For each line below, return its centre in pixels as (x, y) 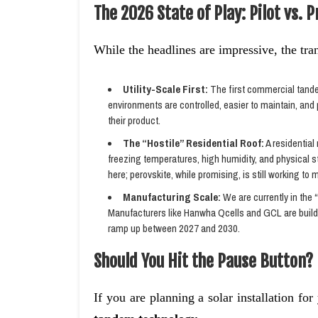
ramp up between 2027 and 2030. (174, 228)
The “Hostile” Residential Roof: (193, 143)
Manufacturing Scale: (172, 197)
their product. (134, 120)
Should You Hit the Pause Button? (203, 261)
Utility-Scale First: (165, 89)
